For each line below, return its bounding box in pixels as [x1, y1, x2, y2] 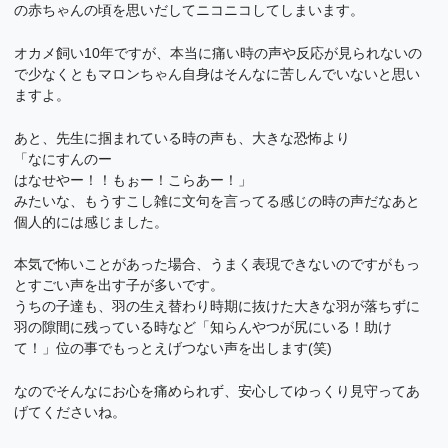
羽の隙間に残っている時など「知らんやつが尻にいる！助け [14, 319, 393, 336]
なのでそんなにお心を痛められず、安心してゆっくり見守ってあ [14, 382, 421, 399]
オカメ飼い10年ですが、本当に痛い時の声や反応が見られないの [14, 44, 423, 61]
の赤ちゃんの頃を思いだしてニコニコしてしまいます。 [14, 2, 365, 19]
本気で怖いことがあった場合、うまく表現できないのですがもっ [14, 256, 421, 273]
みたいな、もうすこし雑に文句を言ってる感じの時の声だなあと [14, 192, 421, 209]
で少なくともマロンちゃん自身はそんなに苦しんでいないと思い [14, 65, 421, 82]
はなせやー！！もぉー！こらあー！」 [14, 171, 253, 188]
